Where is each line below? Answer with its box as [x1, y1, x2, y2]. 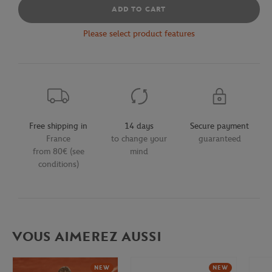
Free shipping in [29, 120, 88, 131]
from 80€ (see [32, 146, 84, 157]
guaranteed [198, 133, 241, 144]
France [46, 133, 71, 144]
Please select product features [83, 28, 195, 39]
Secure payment [190, 120, 250, 131]
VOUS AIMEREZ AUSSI [12, 228, 161, 245]
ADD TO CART [112, 4, 166, 13]
